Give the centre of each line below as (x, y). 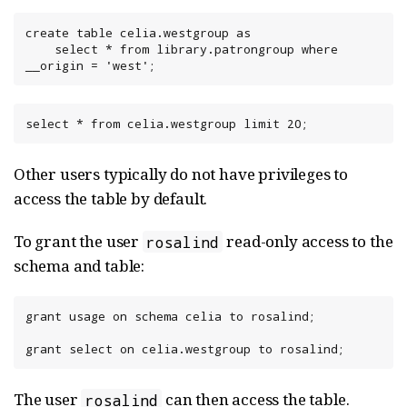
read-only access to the (308, 242)
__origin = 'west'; (91, 66)
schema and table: (79, 266)
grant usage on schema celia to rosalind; (171, 317)
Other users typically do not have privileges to (181, 174)
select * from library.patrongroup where (40, 50)
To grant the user (78, 242)
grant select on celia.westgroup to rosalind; (185, 349)
